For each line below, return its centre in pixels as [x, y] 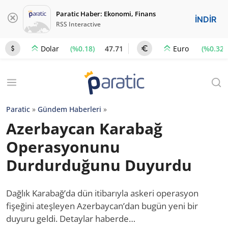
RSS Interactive [78, 24]
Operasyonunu [63, 147]
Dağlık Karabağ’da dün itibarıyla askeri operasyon [102, 193]
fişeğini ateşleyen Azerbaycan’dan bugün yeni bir [102, 206]
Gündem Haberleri [69, 109]
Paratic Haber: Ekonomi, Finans [106, 14]
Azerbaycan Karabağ [84, 129]
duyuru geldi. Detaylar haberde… [71, 219]
